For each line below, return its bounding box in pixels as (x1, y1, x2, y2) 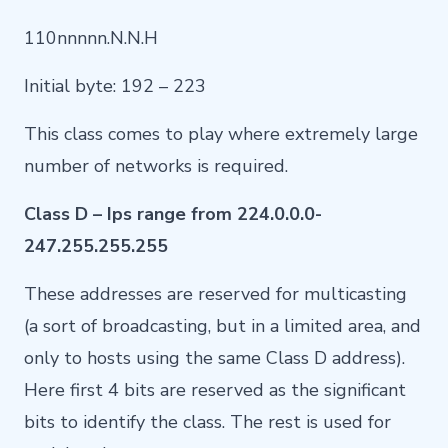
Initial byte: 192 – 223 (24, 74, 206, 99)
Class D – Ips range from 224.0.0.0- (24, 202, 322, 227)
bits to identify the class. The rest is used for (24, 410, 391, 435)
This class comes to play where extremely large (24, 122, 418, 147)
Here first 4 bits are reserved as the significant (24, 378, 406, 403)
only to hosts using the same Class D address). (24, 346, 405, 371)
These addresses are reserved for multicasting (24, 282, 407, 307)
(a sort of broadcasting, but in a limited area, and (24, 314, 421, 339)
